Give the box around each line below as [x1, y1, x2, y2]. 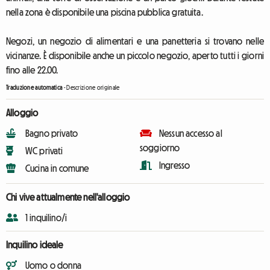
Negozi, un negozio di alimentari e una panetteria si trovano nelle [6, 36, 264, 46]
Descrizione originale [66, 84, 120, 91]
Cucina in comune [25, 163, 89, 173]
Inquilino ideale [6, 239, 63, 250]
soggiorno [140, 143, 180, 152]
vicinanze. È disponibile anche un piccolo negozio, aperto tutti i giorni [6, 51, 264, 60]
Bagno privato [25, 128, 78, 138]
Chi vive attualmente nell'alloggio [6, 192, 130, 202]
